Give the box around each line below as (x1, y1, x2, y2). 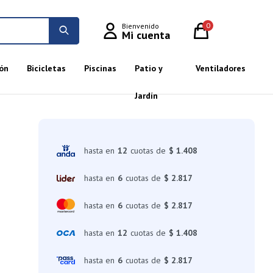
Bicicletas (26, 63, 66, 74)
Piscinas (83, 63, 116, 74)
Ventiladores (196, 63, 246, 74)
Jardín (134, 90, 158, 101)
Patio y (134, 63, 162, 74)
